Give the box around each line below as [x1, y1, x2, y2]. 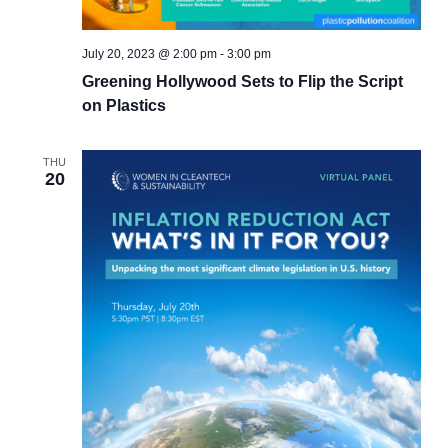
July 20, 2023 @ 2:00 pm [81, 46, 217, 61]
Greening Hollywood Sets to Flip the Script [81, 72, 403, 90]
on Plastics [81, 96, 166, 114]
